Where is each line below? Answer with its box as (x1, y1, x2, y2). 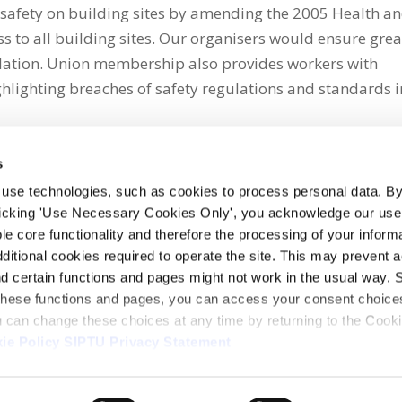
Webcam (75, 362, 126, 378)
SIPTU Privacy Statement (64, 334, 232, 350)
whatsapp (53, 211, 108, 227)
